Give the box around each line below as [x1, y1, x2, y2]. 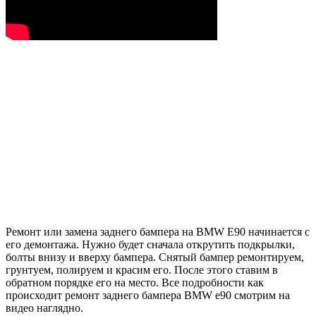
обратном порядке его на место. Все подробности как [6, 276, 264, 289]
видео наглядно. [6, 302, 83, 315]
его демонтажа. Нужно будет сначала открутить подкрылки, [6, 238, 295, 251]
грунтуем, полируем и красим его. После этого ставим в [6, 264, 278, 276]
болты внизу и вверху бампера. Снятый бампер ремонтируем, [6, 251, 304, 264]
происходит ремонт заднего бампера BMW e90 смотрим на [6, 289, 290, 302]
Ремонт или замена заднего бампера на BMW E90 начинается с [6, 226, 310, 238]
